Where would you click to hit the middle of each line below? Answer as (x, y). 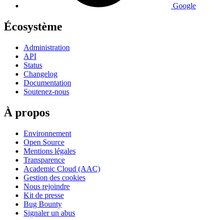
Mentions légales (50, 151)
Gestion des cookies (55, 177)
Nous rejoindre (47, 186)
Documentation (47, 83)
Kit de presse (44, 195)
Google (184, 6)
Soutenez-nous (46, 92)
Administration (47, 48)
